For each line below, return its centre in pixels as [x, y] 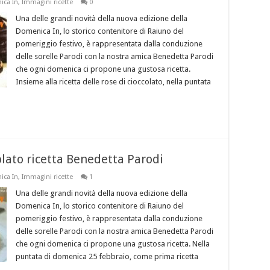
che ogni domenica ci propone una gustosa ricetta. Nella [113, 244]
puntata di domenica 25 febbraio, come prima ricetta [107, 257]
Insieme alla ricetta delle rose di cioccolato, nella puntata [113, 82]
